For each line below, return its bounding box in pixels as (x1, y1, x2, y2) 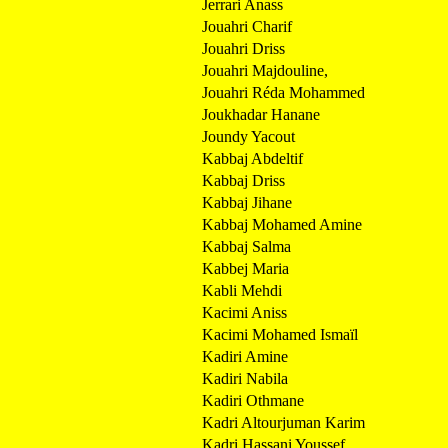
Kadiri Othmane (202, 391, 304, 409)
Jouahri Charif (202, 17, 292, 35)
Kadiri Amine (202, 347, 288, 365)
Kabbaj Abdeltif (202, 149, 303, 167)
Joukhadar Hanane (202, 105, 320, 123)
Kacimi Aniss (202, 303, 287, 321)
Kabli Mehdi (202, 281, 282, 299)
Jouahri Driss (202, 39, 285, 57)
